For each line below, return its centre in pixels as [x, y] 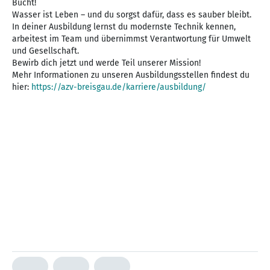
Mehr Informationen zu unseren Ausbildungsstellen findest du [131, 75]
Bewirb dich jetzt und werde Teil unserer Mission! [106, 63]
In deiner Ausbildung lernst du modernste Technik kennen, [124, 27]
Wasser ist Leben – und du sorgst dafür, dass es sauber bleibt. [132, 15]
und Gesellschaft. [46, 51]
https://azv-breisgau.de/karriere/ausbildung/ [119, 87]
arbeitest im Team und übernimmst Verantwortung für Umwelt [131, 39]
